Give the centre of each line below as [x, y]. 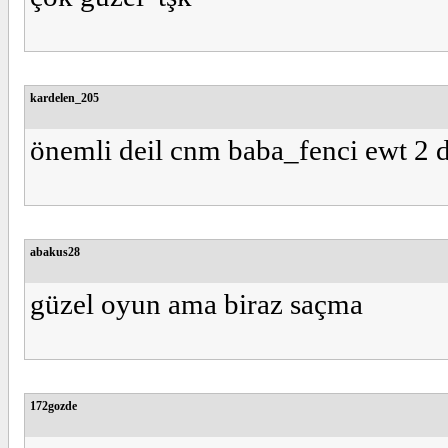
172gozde [53, 406]
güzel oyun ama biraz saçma [196, 304]
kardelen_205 [64, 98]
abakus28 [55, 252]
